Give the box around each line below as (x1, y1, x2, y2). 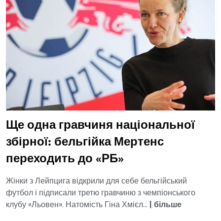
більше (154, 198, 182, 210)
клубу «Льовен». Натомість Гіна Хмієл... (6, 198, 149, 210)
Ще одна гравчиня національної (6, 120, 195, 131)
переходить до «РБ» (6, 153, 124, 165)
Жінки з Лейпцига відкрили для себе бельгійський (6, 175, 187, 186)
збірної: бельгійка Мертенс (6, 137, 164, 148)
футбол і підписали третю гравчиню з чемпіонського (6, 186, 195, 198)
